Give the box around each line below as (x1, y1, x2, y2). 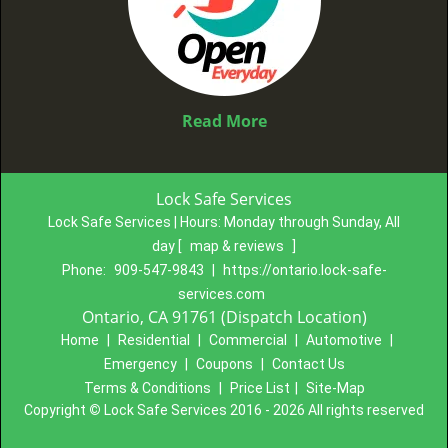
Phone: (61, 262, 109, 278)
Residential (117, 332, 190, 348)
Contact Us (271, 356, 345, 372)
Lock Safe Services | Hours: (48, 214, 224, 230)
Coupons (195, 356, 253, 372)
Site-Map (305, 380, 365, 396)
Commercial (208, 332, 287, 348)
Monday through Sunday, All (224, 214, 400, 230)
